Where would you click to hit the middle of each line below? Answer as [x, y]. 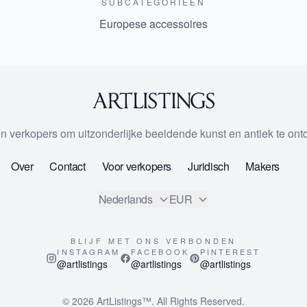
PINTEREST [230, 252]
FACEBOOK [160, 252]
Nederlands [125, 199]
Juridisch [209, 167]
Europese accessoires [153, 24]
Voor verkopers [136, 167]
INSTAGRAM [89, 252]
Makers [263, 167]
